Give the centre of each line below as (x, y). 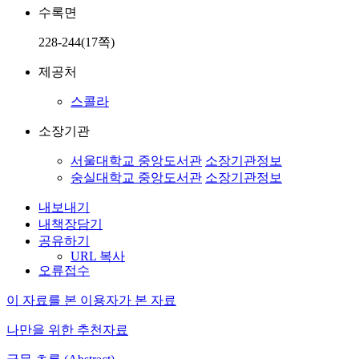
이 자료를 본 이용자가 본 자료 (91, 300)
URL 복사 (98, 256)
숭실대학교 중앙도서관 (136, 177)
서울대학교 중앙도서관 (136, 161)
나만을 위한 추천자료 (67, 330)
